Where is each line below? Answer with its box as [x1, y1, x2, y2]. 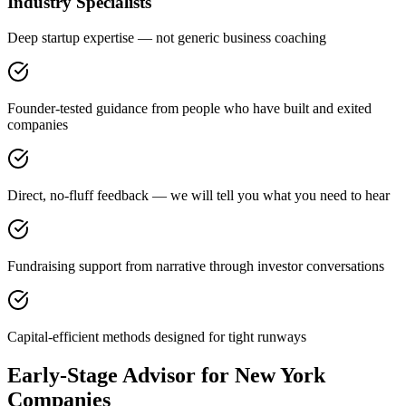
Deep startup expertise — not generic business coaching [7, 29, 326, 45]
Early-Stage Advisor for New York [7, 362, 325, 387]
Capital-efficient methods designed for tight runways [7, 328, 306, 344]
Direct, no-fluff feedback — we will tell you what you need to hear [7, 187, 390, 203]
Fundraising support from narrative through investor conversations [7, 257, 384, 274]
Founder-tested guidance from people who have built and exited [7, 100, 372, 116]
